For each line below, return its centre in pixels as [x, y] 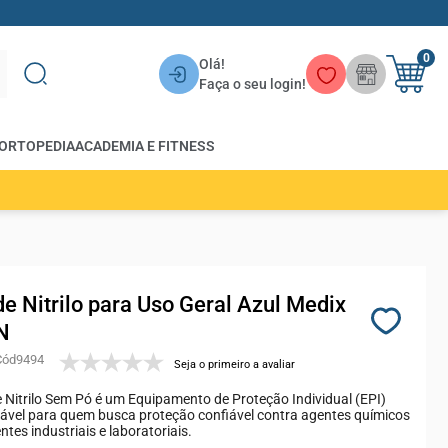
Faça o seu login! [252, 83]
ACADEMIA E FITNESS [145, 145]
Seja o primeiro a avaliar [234, 364]
